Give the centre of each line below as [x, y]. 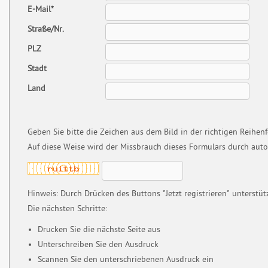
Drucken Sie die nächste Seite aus [99, 230]
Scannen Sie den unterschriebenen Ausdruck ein [125, 260]
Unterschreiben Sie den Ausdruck [98, 245]
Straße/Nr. [46, 29]
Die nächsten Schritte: [67, 209]
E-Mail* [41, 10]
